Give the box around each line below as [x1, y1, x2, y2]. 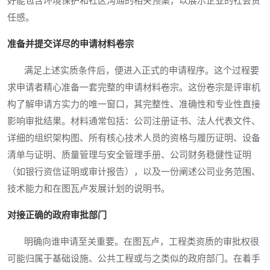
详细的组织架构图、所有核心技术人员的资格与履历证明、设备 [7, 133, 260, 143]
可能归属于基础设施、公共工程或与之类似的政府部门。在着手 [7, 253, 260, 263]
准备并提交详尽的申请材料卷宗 [7, 39, 134, 49]
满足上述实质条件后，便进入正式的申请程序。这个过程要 [7, 65, 259, 75]
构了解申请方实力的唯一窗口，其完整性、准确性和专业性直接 [7, 99, 260, 109]
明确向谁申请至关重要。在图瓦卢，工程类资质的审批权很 [7, 236, 259, 246]
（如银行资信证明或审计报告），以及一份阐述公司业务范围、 [7, 166, 260, 177]
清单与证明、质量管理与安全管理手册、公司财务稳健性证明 [7, 149, 251, 160]
